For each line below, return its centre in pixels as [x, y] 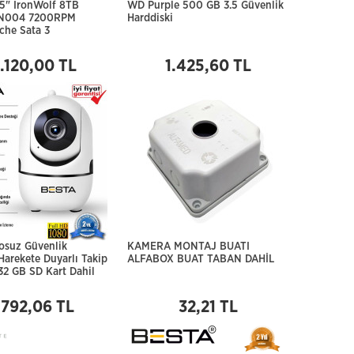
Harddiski [150, 18]
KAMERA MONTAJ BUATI [188, 247]
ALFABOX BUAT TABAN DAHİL [201, 259]
